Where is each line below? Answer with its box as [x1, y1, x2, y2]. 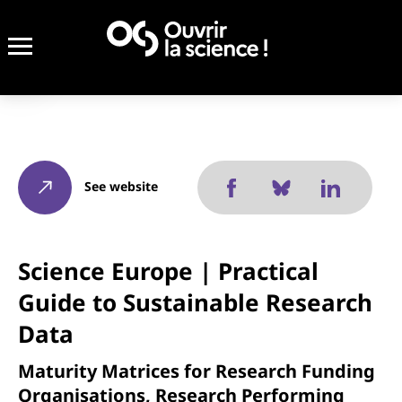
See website [84, 177, 158, 195]
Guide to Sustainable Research [18, 286, 372, 319]
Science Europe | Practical [18, 255, 319, 287]
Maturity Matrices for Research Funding [18, 359, 375, 383]
